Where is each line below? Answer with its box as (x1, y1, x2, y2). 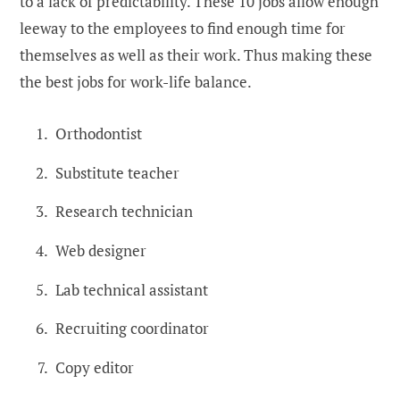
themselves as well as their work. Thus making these (20, 45, 372, 66)
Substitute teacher (55, 162, 179, 183)
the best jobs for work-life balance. (20, 71, 254, 93)
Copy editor (55, 356, 134, 378)
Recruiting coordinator (55, 318, 209, 339)
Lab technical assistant (55, 279, 208, 300)
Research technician (55, 201, 193, 222)
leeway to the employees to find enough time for (20, 18, 346, 39)
